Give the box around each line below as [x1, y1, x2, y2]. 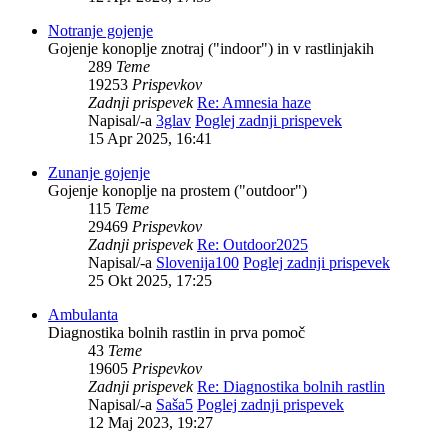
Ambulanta [48, 306, 118, 324]
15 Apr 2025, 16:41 [88, 130, 212, 148]
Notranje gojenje [48, 22, 153, 40]
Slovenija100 [156, 254, 239, 272]
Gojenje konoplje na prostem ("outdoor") [48, 182, 307, 200]
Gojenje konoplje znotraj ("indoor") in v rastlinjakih [48, 40, 374, 58]
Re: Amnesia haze [197, 94, 311, 112]
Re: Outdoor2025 [197, 236, 308, 254]
